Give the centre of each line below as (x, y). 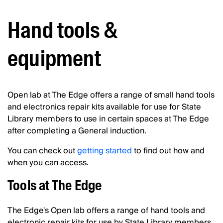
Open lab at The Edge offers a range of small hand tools (111, 95)
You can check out (42, 151)
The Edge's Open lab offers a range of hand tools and (106, 211)
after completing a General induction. (77, 131)
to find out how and (168, 151)
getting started (105, 151)
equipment (54, 59)
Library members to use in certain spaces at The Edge (108, 119)
